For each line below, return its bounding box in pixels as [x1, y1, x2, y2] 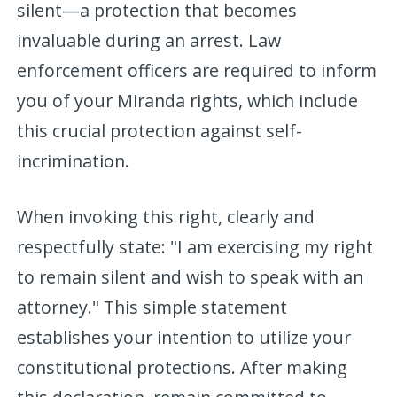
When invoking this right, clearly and [17, 204, 315, 229]
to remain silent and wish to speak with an [17, 264, 364, 289]
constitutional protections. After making [17, 354, 348, 379]
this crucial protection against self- [17, 118, 303, 143]
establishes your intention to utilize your [17, 324, 352, 349]
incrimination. [17, 148, 130, 173]
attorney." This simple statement [17, 294, 288, 319]
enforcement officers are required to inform [17, 58, 378, 82]
